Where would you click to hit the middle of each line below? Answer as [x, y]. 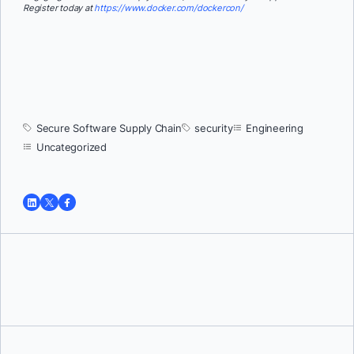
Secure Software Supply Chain [109, 129]
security [214, 129]
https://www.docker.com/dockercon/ [169, 8]
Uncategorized [71, 148]
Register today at [59, 8]
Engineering [275, 129]
